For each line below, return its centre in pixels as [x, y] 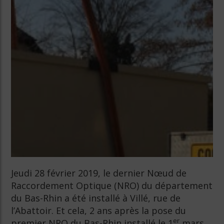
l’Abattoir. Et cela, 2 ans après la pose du [99, 210]
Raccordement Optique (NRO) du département [112, 185]
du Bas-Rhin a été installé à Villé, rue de [96, 198]
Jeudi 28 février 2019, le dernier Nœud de [99, 173]
